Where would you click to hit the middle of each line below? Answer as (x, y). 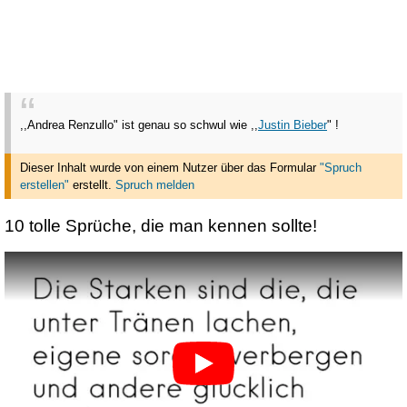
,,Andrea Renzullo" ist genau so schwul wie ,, (139, 125)
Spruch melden (155, 185)
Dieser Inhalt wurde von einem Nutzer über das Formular (170, 168)
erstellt (89, 185)
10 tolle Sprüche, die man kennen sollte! (161, 225)
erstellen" (45, 185)
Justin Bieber (293, 125)
